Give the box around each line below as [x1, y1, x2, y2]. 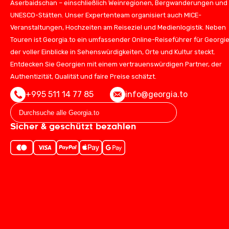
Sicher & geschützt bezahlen [10, 121, 136, 132]
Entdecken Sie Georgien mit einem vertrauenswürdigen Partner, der [10, 60, 222, 68]
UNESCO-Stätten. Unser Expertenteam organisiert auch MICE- [10, 11, 201, 19]
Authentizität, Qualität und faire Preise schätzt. [10, 73, 156, 80]
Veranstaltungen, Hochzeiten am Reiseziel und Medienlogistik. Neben [10, 24, 226, 31]
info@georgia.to [125, 89, 188, 99]
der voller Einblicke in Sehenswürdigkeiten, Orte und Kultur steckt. [10, 48, 215, 56]
